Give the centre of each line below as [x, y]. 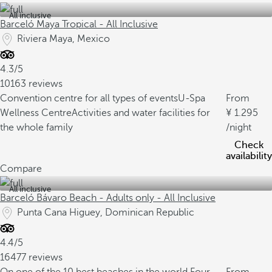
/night [239, 127]
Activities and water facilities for [141, 113]
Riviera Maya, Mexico [63, 39]
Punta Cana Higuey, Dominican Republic [106, 212]
